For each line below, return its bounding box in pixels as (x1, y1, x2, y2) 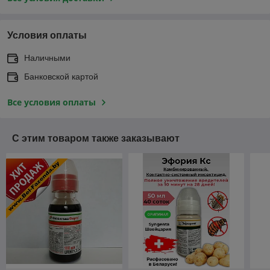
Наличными (24, 52, 71, 63)
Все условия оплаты (7, 96, 96, 108)
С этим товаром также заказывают (12, 133, 180, 143)
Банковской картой (24, 71, 98, 81)
